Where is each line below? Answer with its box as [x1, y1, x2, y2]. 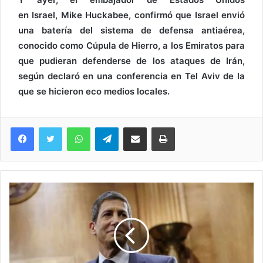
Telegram [118, 122, 151, 132]
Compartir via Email [146, 122, 165, 132]
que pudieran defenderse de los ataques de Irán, [18, 55, 245, 67]
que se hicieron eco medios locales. [18, 86, 170, 97]
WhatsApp [90, 122, 127, 132]
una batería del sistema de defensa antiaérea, [18, 25, 245, 36]
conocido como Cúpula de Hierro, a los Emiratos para [18, 40, 245, 52]
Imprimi [174, 122, 200, 132]
